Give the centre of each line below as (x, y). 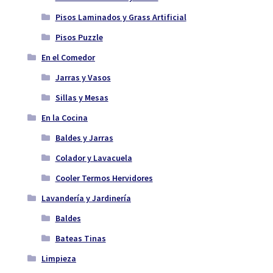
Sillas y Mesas (82, 98)
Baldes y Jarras (84, 138)
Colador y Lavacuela (94, 158)
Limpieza (58, 259)
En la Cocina (64, 118)
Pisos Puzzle (79, 37)
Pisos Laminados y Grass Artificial (121, 17)
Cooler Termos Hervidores (104, 178)
